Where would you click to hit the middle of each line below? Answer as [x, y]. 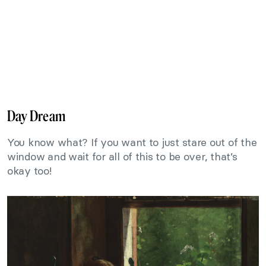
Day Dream [37, 116]
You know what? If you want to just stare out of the [132, 142]
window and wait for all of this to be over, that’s [122, 157]
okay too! [29, 171]
